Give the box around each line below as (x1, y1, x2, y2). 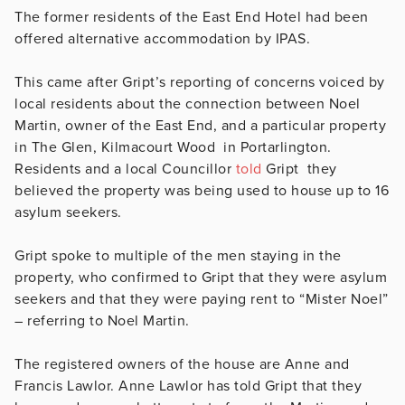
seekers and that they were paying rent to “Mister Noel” (14, 289, 389, 308)
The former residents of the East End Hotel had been (14, 7, 369, 26)
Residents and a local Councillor (14, 159, 236, 178)
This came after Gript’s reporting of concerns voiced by (14, 72, 385, 91)
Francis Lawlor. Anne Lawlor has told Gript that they (14, 376, 362, 395)
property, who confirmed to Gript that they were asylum (14, 268, 387, 287)
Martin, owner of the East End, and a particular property (14, 116, 386, 135)
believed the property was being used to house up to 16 (14, 181, 389, 200)
